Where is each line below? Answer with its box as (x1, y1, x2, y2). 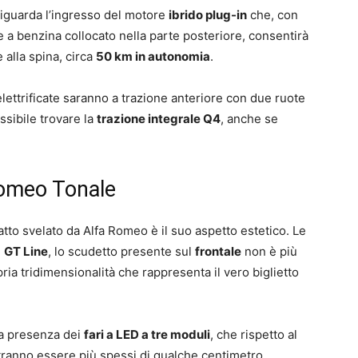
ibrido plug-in (169, 6, 247, 22)
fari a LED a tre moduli (84, 326, 210, 342)
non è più (241, 243, 297, 259)
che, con (247, 6, 298, 22)
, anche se (221, 110, 278, 126)
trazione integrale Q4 (97, 110, 221, 126)
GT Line (4, 243, 48, 259)
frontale (195, 243, 241, 259)
